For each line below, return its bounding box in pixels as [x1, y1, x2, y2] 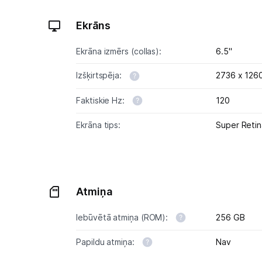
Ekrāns [76, 19, 111, 32]
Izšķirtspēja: [76, 70, 124, 81]
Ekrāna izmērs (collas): [76, 46, 162, 57]
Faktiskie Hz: [76, 95, 127, 105]
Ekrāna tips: [76, 119, 121, 130]
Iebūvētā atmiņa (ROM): [76, 212, 171, 222]
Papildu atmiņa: [76, 236, 137, 247]
